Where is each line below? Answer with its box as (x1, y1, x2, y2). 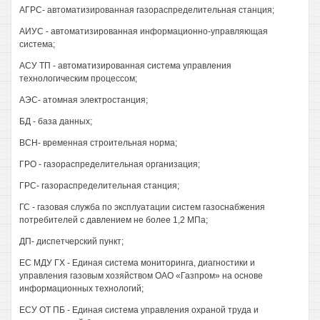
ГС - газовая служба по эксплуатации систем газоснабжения (19, 202, 265, 212)
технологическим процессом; (19, 74, 137, 84)
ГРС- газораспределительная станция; (19, 181, 179, 191)
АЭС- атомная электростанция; (19, 95, 148, 105)
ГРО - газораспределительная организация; (19, 159, 200, 169)
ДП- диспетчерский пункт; (19, 236, 124, 246)
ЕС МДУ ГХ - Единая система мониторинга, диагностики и (19, 258, 255, 268)
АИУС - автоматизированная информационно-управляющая (19, 26, 268, 36)
